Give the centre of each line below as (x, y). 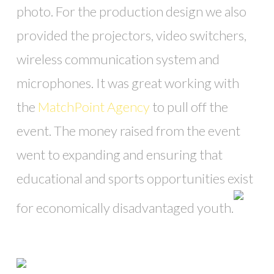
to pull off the (189, 107)
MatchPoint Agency (94, 107)
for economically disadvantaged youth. (125, 208)
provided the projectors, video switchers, (131, 35)
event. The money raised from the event (128, 131)
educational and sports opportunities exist (135, 179)
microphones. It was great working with (128, 83)
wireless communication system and (118, 59)
